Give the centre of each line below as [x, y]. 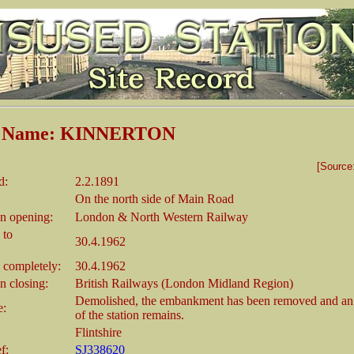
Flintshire [98, 332]
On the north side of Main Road [154, 198]
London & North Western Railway [162, 217]
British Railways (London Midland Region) [184, 283]
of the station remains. [130, 314]
